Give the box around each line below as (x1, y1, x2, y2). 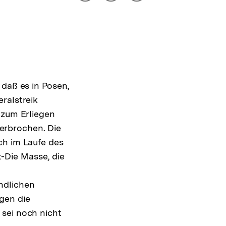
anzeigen (85, 12, 123, 23)
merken (136, 2, 168, 13)
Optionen (85, 2, 125, 13)
